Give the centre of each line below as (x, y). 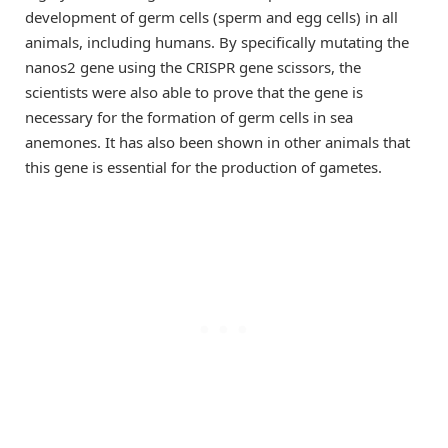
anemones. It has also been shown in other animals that (217, 141)
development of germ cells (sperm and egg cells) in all (211, 16)
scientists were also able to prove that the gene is (194, 91)
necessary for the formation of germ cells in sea (189, 116)
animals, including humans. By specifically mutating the (217, 41)
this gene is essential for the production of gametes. (203, 166)
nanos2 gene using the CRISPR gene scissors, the (193, 66)
